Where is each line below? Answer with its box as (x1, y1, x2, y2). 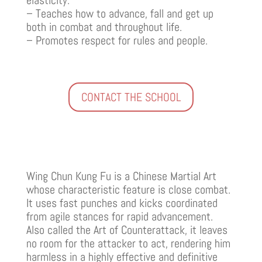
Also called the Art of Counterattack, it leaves (26, 222, 227, 237)
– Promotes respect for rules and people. (26, 32, 208, 48)
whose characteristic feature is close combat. (26, 181, 230, 197)
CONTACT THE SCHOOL (81, 89, 181, 105)
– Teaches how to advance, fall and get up (26, 5, 213, 21)
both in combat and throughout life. (26, 19, 182, 35)
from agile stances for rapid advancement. (26, 208, 213, 224)
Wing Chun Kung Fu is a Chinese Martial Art (26, 168, 216, 184)
